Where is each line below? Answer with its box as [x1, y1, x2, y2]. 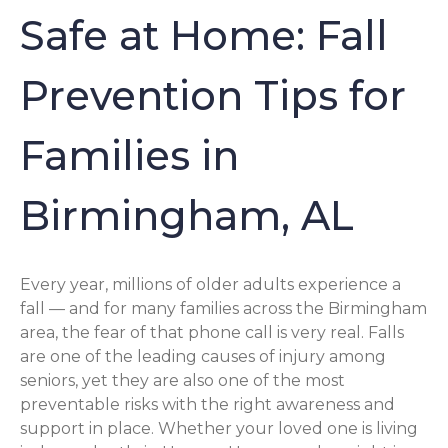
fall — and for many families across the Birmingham [20, 298, 427, 318]
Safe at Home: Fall [20, 10, 388, 60]
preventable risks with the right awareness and [20, 394, 395, 414]
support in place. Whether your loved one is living [20, 418, 418, 438]
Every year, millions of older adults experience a [20, 274, 401, 294]
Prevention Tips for [20, 70, 406, 120]
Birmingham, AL [20, 190, 354, 240]
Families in [20, 130, 239, 180]
